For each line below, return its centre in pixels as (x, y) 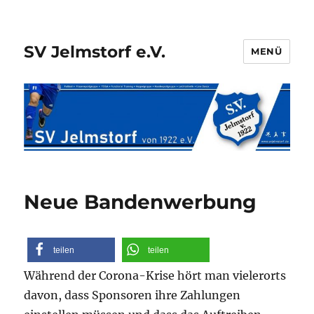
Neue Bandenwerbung (141, 202)
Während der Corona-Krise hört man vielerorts (155, 275)
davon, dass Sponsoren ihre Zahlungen (132, 295)
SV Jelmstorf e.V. (95, 52)
